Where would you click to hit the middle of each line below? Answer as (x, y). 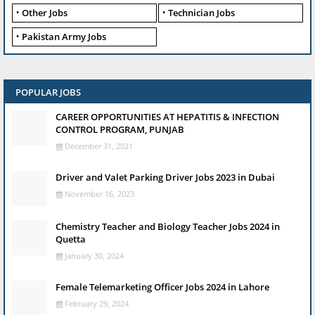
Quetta (71, 239)
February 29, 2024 (97, 304)
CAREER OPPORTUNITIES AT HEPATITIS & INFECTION (167, 117)
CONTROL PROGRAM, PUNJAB (120, 130)
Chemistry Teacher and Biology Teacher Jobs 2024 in (168, 227)
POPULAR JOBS (48, 92)
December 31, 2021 (99, 146)
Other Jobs (45, 13)
